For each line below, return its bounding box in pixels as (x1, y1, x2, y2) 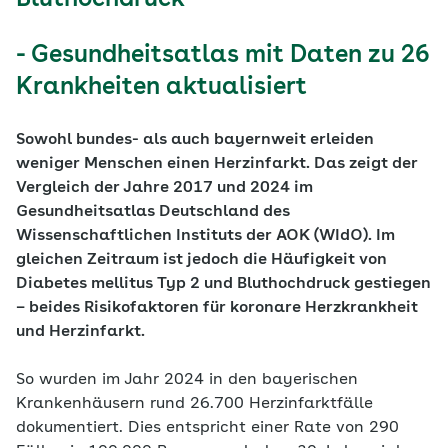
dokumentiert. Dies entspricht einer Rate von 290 (16, 420, 399, 436)
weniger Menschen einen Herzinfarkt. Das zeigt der (16, 156, 418, 172)
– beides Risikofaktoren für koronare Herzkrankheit (16, 300, 418, 316)
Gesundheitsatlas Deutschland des (16, 204, 290, 220)
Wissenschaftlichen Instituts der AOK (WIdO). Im (16, 228, 395, 244)
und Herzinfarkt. (16, 324, 149, 340)
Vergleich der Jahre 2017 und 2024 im (16, 180, 313, 196)
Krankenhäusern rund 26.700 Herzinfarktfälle (16, 396, 373, 412)
